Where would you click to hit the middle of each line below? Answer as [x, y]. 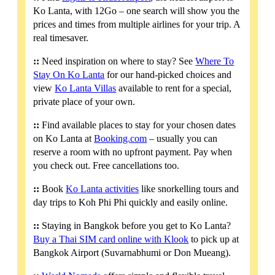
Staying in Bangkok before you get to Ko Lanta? [135, 226]
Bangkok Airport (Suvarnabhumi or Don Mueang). [132, 253]
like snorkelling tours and [189, 189]
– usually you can [182, 139]
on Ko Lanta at [64, 139]
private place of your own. [84, 102]
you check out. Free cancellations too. [107, 166]
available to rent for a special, [174, 88]
